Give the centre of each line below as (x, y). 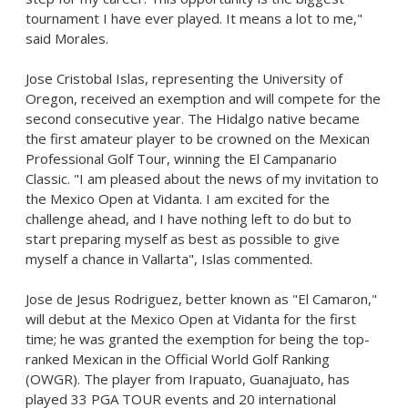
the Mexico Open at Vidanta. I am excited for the (178, 199)
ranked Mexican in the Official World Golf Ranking (178, 359)
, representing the (204, 78)
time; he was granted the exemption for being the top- (198, 339)
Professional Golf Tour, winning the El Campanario (181, 158)
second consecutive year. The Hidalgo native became (193, 118)
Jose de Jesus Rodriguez (102, 299)
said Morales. (67, 38)
